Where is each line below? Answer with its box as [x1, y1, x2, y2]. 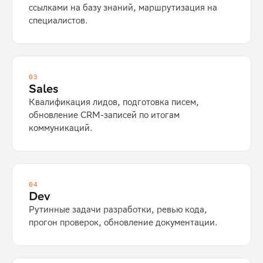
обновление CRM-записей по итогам [29, 110, 180, 120]
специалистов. [29, 15, 88, 26]
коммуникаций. [29, 123, 93, 133]
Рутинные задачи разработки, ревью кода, [29, 204, 207, 215]
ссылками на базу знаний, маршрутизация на [29, 2, 217, 13]
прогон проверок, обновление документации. [29, 217, 218, 228]
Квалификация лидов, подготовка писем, [29, 97, 199, 107]
